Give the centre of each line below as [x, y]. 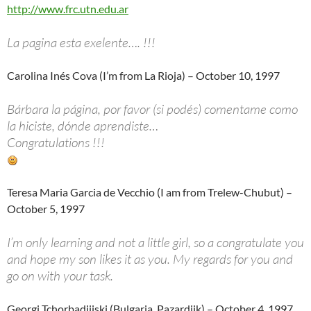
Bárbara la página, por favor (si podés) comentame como [152, 109]
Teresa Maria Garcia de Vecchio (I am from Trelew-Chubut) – [150, 192]
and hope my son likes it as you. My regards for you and [150, 259]
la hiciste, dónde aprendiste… [83, 125]
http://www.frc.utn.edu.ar [68, 8]
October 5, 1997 [46, 208]
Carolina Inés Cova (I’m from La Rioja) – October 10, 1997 [143, 75]
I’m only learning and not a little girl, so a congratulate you [155, 242]
